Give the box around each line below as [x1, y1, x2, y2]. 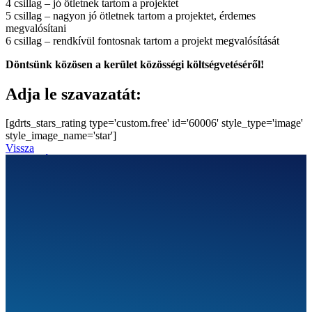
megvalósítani [6, 22, 66, 34]
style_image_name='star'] [6, 130, 116, 142]
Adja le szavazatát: [6, 84, 141, 103]
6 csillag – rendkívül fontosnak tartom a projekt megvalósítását [6, 34, 279, 47]
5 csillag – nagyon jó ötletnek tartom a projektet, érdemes [6, 9, 256, 22]
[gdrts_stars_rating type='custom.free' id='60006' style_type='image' [6, 117, 303, 130]
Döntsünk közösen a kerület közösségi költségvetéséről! [6, 58, 264, 70]
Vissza [6, 142, 34, 155]
